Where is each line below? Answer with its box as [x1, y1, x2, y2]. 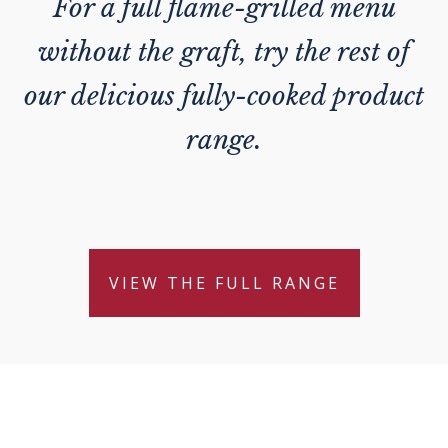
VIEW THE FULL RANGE [108, 272, 340, 295]
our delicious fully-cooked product [24, 80, 424, 113]
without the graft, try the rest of [38, 36, 410, 69]
